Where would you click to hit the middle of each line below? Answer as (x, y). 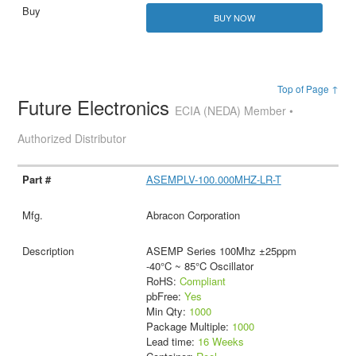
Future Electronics (97, 107)
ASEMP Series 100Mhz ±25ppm (221, 251)
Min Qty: (167, 311)
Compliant (202, 281)
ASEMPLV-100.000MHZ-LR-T (213, 180)
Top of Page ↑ (308, 89)
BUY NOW (234, 18)
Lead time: (172, 342)
